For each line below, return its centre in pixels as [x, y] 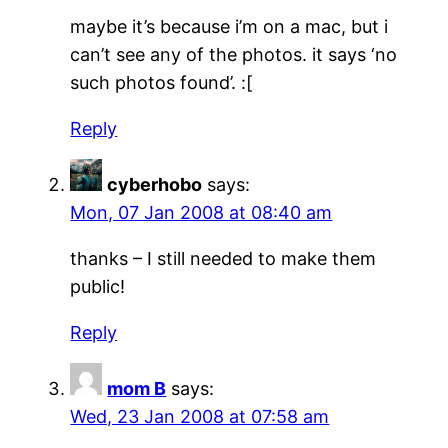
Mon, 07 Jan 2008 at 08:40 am [201, 212]
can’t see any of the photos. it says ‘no [234, 54]
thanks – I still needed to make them [223, 258]
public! [98, 286]
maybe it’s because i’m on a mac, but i [229, 26]
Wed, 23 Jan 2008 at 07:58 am [200, 416]
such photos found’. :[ [162, 82]
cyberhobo [155, 184]
